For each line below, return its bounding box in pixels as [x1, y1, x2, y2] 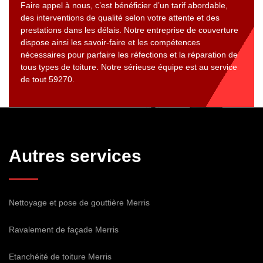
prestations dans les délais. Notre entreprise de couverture [21, 25, 238, 35]
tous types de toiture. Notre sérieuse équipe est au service [21, 62, 237, 72]
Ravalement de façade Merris [9, 225, 119, 235]
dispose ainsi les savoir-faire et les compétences [21, 38, 200, 48]
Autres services [9, 146, 141, 166]
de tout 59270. [21, 75, 75, 85]
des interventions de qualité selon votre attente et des [21, 13, 220, 23]
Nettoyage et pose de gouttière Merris [9, 198, 150, 208]
